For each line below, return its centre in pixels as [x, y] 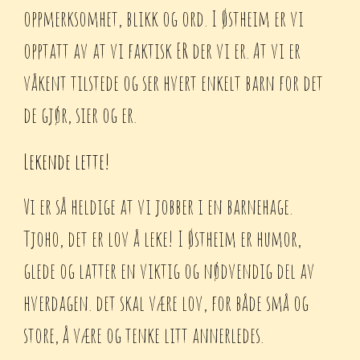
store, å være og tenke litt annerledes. [144, 335]
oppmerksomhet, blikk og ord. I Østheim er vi [164, 18]
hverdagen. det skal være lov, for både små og [166, 303]
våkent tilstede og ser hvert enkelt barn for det [174, 82]
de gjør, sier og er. [80, 115]
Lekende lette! [67, 162]
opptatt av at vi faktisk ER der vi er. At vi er [162, 50]
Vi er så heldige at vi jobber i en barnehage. [158, 207]
